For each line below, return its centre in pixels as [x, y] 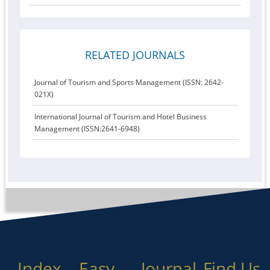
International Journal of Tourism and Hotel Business [121, 117]
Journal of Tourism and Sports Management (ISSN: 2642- [129, 82]
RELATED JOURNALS [135, 55]
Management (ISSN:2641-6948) [87, 129]
